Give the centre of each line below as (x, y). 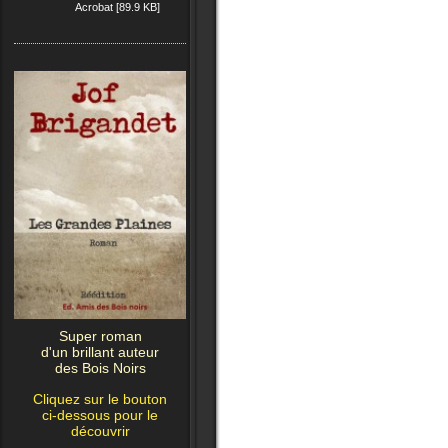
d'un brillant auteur (100, 352)
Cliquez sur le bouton (100, 399)
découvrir (100, 431)
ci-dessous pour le (100, 415)
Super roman (100, 336)
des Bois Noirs (100, 368)
